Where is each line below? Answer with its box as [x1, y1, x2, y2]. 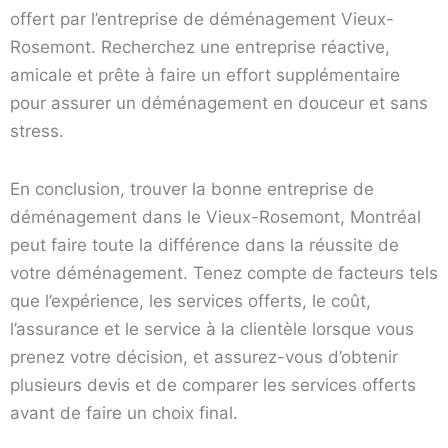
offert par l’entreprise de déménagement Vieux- [10, 9, 394, 30]
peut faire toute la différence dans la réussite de [10, 234, 399, 255]
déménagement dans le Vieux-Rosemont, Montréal [10, 206, 421, 227]
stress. [10, 121, 64, 142]
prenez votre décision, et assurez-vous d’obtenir [10, 346, 398, 367]
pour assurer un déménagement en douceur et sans [10, 93, 428, 114]
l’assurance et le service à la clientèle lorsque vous [10, 318, 414, 339]
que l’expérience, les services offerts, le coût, [10, 290, 371, 311]
